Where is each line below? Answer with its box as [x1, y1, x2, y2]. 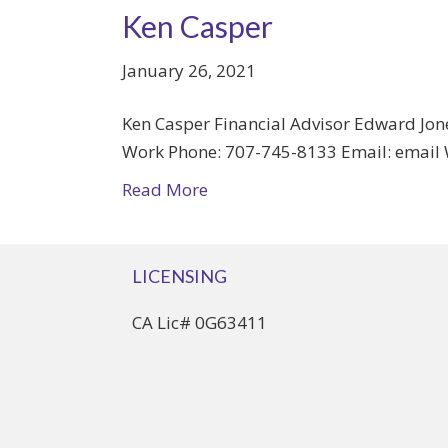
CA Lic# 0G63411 [132, 311, 267, 334]
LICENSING [132, 265, 227, 287]
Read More [122, 178, 208, 201]
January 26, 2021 [122, 59, 256, 82]
